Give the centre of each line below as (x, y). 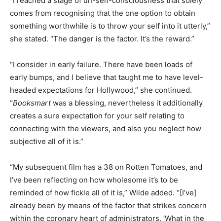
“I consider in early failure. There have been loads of (101, 65)
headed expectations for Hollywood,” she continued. (101, 90)
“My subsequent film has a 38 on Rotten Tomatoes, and (106, 167)
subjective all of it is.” (47, 142)
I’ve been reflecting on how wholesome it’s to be (94, 180)
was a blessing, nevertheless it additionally (127, 103)
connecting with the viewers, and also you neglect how (106, 129)
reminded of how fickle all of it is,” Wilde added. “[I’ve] (103, 193)
